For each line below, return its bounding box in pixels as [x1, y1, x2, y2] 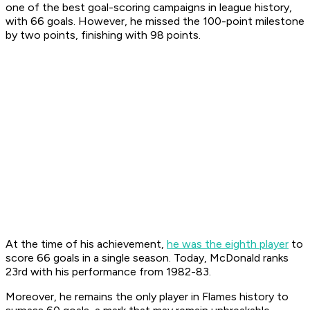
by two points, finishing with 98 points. [6, 28, 201, 42]
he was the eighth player [167, 237, 289, 251]
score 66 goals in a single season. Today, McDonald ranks [6, 251, 289, 265]
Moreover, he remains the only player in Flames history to [6, 290, 289, 304]
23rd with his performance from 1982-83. [6, 265, 214, 279]
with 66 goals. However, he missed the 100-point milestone [6, 15, 304, 28]
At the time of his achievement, [6, 237, 167, 251]
